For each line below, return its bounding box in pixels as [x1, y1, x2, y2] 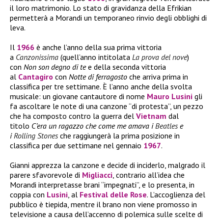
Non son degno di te [24, 61, 86, 72]
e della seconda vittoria [86, 61, 166, 72]
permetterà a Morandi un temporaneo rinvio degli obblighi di [10, 12, 207, 23]
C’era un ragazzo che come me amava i [31, 120, 155, 131]
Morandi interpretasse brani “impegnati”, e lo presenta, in [10, 179, 194, 190]
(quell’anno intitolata [58, 52, 132, 62]
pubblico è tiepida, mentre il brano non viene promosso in [10, 199, 197, 209]
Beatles [155, 120, 178, 131]
